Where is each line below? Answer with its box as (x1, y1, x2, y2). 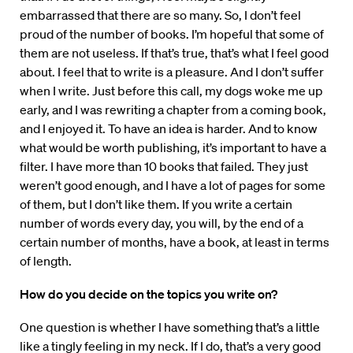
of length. (20, 253, 72, 269)
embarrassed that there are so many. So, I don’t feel (20, 7, 301, 24)
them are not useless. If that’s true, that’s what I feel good (20, 45, 329, 61)
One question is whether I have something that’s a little (20, 319, 320, 336)
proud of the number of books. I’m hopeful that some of (20, 26, 324, 43)
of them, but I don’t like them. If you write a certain (20, 196, 292, 213)
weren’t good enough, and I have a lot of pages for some (20, 177, 325, 194)
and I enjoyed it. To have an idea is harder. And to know (20, 121, 318, 137)
